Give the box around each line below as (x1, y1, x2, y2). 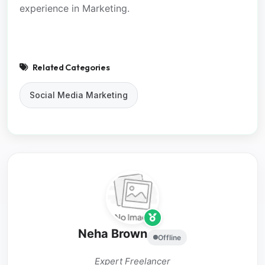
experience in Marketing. (20, 2, 130, 15)
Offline (158, 232, 181, 242)
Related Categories (32, 62, 110, 73)
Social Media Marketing (30, 90, 128, 101)
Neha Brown (78, 227, 147, 241)
